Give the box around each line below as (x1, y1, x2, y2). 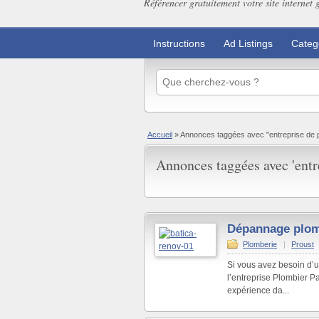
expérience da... (227, 285, 289, 296)
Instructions (153, 38, 205, 49)
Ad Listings (224, 38, 273, 49)
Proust (291, 239, 314, 249)
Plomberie (243, 239, 277, 249)
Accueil (147, 130, 172, 139)
